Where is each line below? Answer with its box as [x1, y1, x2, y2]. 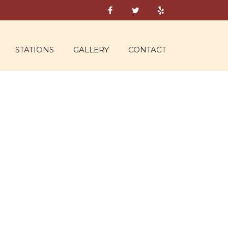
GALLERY [73, 45, 109, 54]
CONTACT [128, 45, 166, 54]
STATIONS [15, 45, 54, 54]
